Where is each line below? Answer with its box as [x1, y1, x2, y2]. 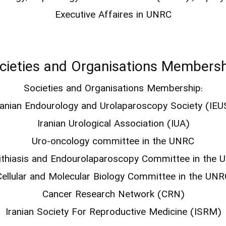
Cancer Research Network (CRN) [42, 188, 184, 203]
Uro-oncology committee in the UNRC [32, 135, 194, 150]
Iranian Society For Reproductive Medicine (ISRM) [5, 205, 221, 220]
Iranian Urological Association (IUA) [37, 117, 189, 132]
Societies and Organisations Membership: [23, 82, 203, 97]
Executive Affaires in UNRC [54, 8, 172, 23]
